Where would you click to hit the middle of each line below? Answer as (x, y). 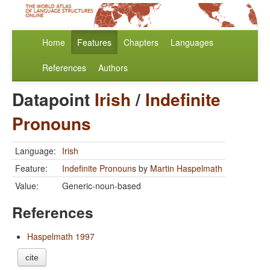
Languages (192, 42)
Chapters (141, 42)
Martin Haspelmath (186, 168)
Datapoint (53, 99)
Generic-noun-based (102, 186)
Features (94, 42)
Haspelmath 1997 (61, 237)
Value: (27, 186)
